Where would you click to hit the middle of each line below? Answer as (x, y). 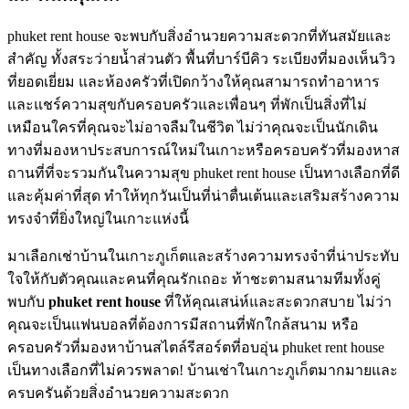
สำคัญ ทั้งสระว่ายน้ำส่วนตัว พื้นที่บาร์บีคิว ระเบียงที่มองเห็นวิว (201, 59)
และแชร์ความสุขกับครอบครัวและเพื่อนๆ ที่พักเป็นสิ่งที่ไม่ (187, 105)
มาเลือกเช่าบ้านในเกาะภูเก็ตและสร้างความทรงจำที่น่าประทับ (203, 257)
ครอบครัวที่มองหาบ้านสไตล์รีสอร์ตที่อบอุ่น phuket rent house (196, 348)
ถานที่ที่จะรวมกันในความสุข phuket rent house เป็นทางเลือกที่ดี (204, 173)
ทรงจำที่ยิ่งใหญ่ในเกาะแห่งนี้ (98, 219)
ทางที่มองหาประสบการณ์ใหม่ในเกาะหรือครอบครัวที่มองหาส (204, 151)
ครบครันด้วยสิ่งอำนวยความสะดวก (118, 393)
